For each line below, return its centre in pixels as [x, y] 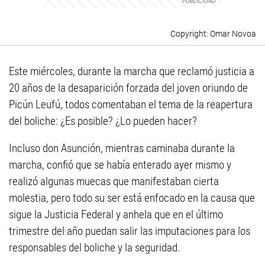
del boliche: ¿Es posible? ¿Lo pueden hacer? [103, 121]
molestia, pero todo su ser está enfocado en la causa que [132, 198]
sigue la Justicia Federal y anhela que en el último [116, 214]
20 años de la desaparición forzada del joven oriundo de [128, 88]
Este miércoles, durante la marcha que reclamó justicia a [132, 71]
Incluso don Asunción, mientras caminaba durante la [122, 148]
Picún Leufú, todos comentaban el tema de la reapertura [131, 104]
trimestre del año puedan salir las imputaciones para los [130, 231]
